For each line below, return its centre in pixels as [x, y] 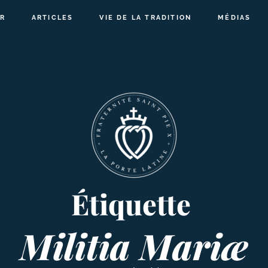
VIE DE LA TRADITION [146, 18]
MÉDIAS [234, 18]
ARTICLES [52, 18]
